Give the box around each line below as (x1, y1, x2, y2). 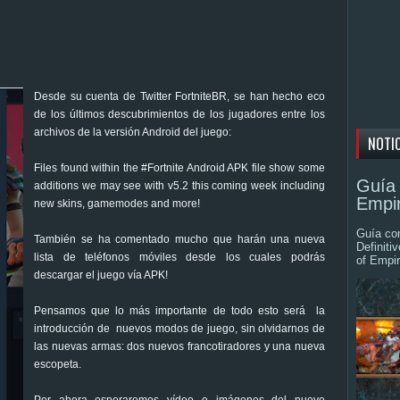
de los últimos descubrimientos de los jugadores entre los (34, 107, 325, 121)
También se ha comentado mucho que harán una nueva (34, 232, 325, 246)
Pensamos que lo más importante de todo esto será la (34, 304, 325, 317)
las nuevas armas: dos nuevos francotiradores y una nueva (34, 339, 325, 353)
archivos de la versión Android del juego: (34, 125, 231, 138)
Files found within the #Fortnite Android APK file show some (34, 161, 325, 174)
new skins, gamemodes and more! (34, 196, 200, 210)
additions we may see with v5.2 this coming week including (34, 179, 325, 192)
